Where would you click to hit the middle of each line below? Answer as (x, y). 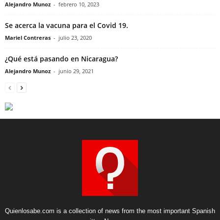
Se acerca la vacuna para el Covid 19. (67, 25)
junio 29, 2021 (76, 71)
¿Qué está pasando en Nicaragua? (61, 58)
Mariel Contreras (28, 37)
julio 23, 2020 (75, 37)
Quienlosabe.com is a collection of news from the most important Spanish (110, 211)
